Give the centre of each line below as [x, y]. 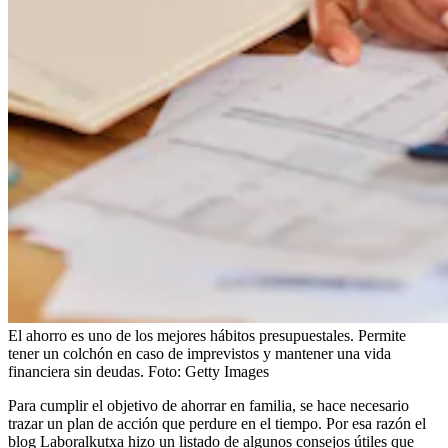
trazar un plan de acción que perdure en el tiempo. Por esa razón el [217, 423]
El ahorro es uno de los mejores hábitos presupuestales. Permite [207, 335]
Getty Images [227, 371]
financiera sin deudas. [76, 371]
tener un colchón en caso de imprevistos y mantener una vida [199, 353]
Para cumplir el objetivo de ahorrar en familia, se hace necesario [208, 405]
